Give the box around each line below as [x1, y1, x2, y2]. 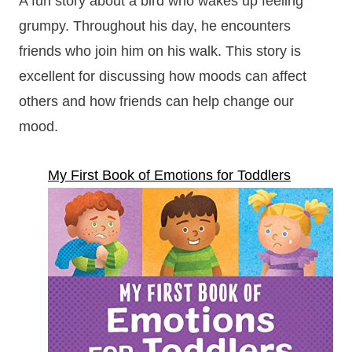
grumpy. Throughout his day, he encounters [19, 17, 291, 34]
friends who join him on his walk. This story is [19, 42, 301, 59]
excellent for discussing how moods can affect [19, 68, 306, 84]
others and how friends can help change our [19, 93, 294, 109]
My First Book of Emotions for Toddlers [48, 167, 291, 183]
